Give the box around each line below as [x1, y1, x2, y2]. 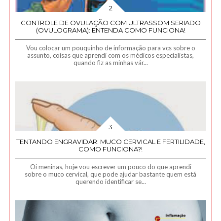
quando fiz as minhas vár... [73, 59, 148, 67]
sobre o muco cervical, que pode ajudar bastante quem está [25, 170, 197, 178]
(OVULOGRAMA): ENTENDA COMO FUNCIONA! [36, 26, 185, 34]
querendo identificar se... [75, 178, 146, 185]
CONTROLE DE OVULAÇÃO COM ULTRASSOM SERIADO [20, 19, 201, 27]
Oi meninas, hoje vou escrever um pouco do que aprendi [30, 163, 191, 171]
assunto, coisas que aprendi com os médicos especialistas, [27, 51, 194, 59]
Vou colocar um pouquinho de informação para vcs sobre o [26, 44, 195, 52]
